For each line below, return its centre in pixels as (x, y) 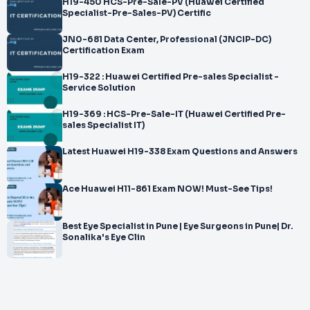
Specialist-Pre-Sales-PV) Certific (137, 13)
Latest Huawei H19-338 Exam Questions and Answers (180, 152)
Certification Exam (103, 51)
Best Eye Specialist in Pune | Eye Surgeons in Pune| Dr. (177, 226)
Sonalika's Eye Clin (104, 237)
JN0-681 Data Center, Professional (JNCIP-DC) (167, 39)
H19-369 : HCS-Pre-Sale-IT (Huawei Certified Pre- (174, 114)
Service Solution (99, 88)
